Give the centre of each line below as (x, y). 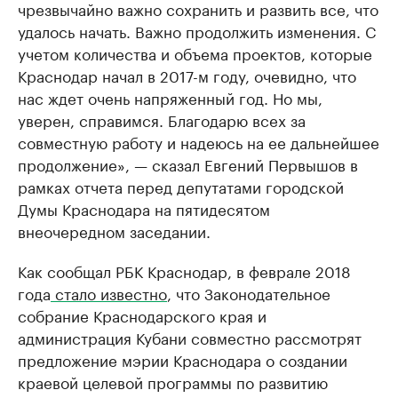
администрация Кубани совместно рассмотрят (190, 337)
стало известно (109, 293)
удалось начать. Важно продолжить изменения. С (197, 31)
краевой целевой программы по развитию (173, 382)
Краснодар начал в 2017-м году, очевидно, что (187, 75)
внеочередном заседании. (114, 231)
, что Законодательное (249, 293)
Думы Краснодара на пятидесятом (144, 208)
